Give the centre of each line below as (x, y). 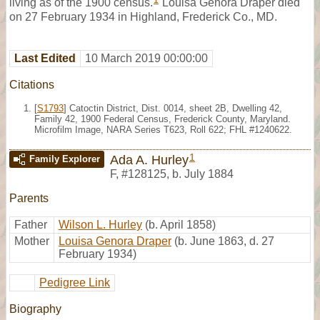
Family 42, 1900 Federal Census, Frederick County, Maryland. (162, 119)
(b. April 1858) (180, 224)
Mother (32, 241)
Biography (35, 309)
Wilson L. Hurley (100, 224)
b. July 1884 (203, 174)
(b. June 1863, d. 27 (224, 241)
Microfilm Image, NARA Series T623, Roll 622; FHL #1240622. (163, 129)
